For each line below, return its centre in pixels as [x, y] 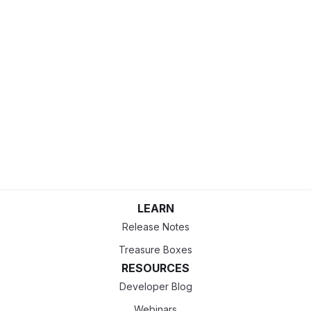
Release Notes [155, 227]
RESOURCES [155, 268]
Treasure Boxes [155, 250]
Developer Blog [155, 286]
